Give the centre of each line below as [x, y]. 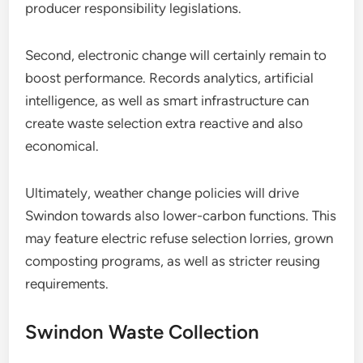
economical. [62, 146]
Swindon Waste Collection [143, 332]
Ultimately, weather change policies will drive [162, 193]
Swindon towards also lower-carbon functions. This [181, 216]
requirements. [67, 284]
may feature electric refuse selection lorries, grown [179, 238]
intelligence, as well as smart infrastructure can [167, 100]
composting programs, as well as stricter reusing [173, 261]
